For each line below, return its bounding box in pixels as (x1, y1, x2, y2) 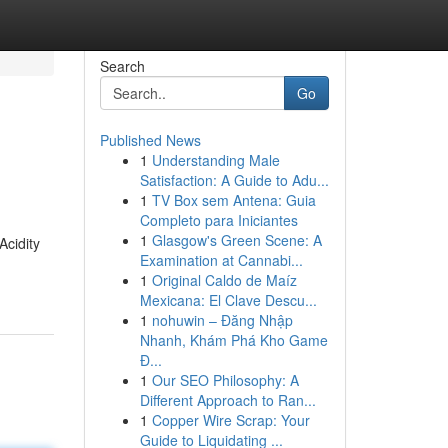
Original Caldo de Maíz (151, 270, 297, 290)
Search (99, 56, 145, 76)
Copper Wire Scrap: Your (151, 410, 310, 430)
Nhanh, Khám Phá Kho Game (139, 330, 328, 350)
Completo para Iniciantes (139, 210, 298, 230)
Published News (99, 130, 201, 150)
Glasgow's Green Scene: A (151, 230, 322, 250)
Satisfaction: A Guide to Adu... (139, 170, 329, 190)
